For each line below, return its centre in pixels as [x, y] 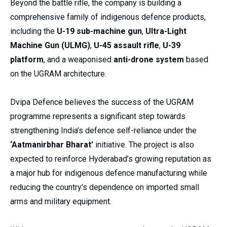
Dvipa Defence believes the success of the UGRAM [102, 102]
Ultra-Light [166, 31]
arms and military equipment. [61, 202]
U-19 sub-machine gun [99, 31]
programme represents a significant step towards [98, 117]
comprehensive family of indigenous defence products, [108, 17]
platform [27, 60]
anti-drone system [149, 60]
